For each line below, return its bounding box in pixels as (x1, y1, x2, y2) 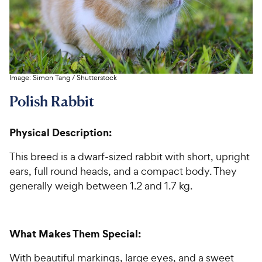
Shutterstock (77, 73, 117, 82)
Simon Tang (33, 73, 70, 82)
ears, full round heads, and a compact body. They (9, 164, 237, 178)
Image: (9, 73, 33, 82)
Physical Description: (9, 125, 112, 140)
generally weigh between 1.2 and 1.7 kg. (9, 178, 192, 192)
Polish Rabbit (9, 92, 94, 110)
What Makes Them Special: (9, 226, 141, 241)
